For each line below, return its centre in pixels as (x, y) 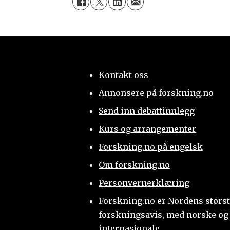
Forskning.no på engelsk (150, 147)
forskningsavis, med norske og (163, 214)
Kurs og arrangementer (147, 129)
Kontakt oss (123, 75)
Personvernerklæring (144, 183)
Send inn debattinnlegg (146, 111)
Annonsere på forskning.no (156, 93)
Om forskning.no (134, 165)
